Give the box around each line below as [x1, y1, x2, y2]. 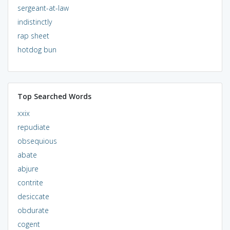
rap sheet [17, 30, 49, 41]
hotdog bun [17, 44, 56, 54]
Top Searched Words [17, 91, 91, 101]
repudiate [17, 122, 50, 132]
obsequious [17, 136, 57, 146]
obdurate [17, 205, 49, 215]
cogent [17, 219, 40, 229]
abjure [17, 163, 39, 174]
